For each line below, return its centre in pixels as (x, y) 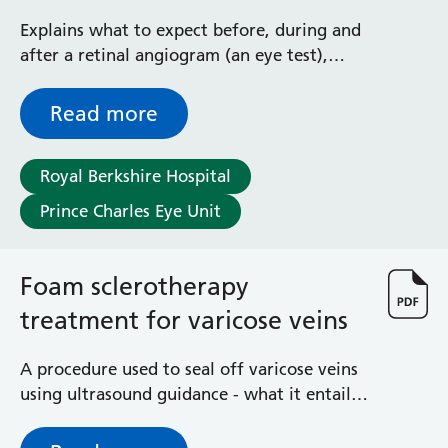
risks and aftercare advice (120, 419)
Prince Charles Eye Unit (130, 211)
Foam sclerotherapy (134, 286)
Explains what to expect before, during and (190, 30)
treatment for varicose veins (184, 320)
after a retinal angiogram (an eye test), (174, 55)
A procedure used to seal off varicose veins (189, 369)
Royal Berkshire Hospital (135, 176)
